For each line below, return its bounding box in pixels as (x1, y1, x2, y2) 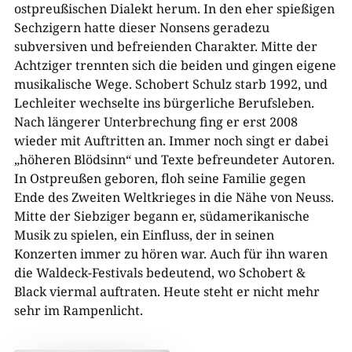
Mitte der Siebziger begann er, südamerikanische (13, 207, 310, 225)
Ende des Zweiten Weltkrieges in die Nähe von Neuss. (13, 188, 334, 206)
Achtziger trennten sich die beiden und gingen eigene (13, 56, 336, 74)
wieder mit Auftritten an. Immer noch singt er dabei (13, 131, 328, 149)
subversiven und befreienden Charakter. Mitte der (13, 37, 317, 55)
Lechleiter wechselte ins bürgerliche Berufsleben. (13, 93, 314, 112)
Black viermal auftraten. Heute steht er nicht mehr (13, 282, 320, 300)
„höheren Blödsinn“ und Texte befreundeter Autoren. (13, 150, 335, 168)
